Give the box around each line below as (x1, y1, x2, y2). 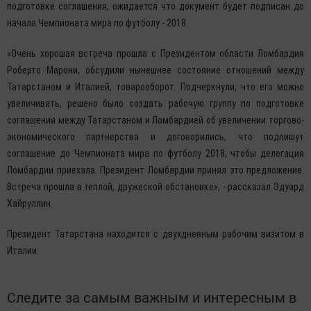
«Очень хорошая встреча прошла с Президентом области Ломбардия (7, 48, 304, 59)
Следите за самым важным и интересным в (7, 288, 296, 306)
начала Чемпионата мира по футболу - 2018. (7, 17, 188, 28)
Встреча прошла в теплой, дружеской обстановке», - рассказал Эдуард (7, 181, 304, 192)
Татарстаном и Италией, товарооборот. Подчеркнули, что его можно (7, 81, 304, 92)
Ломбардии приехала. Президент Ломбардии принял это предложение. (7, 165, 304, 176)
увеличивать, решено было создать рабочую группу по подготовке (7, 98, 304, 109)
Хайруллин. (7, 198, 53, 209)
